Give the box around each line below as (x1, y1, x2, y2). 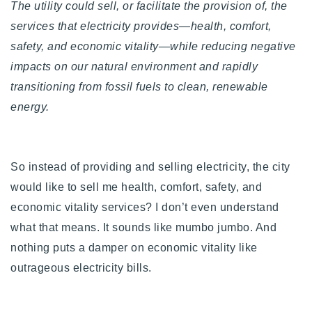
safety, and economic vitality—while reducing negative (10, 40, 296, 52)
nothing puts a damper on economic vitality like (10, 241, 258, 253)
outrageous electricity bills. (10, 261, 155, 274)
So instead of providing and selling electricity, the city (10, 160, 290, 173)
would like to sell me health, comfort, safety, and (10, 180, 262, 193)
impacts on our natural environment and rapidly (10, 60, 258, 72)
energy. (10, 100, 49, 113)
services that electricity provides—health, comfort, (10, 19, 272, 32)
